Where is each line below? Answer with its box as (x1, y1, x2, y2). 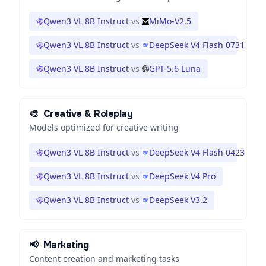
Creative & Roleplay (43, 107, 133, 120)
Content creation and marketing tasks (29, 253, 179, 264)
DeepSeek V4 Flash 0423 (149, 147, 245, 158)
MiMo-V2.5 (149, 15, 191, 27)
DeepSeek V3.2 (149, 194, 207, 205)
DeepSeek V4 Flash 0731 (149, 39, 245, 50)
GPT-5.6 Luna (149, 63, 201, 74)
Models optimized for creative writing (29, 122, 179, 133)
